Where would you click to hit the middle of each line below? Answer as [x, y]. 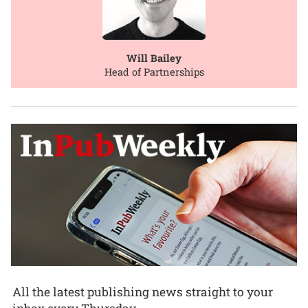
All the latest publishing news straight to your [143, 291]
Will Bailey [154, 58]
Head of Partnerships [154, 72]
